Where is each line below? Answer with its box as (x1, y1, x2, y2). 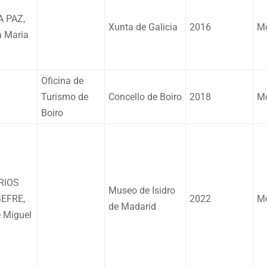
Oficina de (41, 74, 83, 86)
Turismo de (41, 91, 88, 103)
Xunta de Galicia (108, 21, 178, 33)
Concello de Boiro (108, 91, 182, 103)
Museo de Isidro (108, 184, 175, 196)
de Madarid (108, 200, 156, 212)
